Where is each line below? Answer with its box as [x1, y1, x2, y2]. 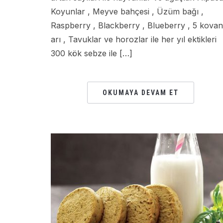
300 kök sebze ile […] [51, 48, 132, 58]
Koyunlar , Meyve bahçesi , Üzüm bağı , [51, 6, 204, 16]
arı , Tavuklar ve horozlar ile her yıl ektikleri [51, 34, 217, 44]
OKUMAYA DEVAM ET [102, 89, 179, 97]
